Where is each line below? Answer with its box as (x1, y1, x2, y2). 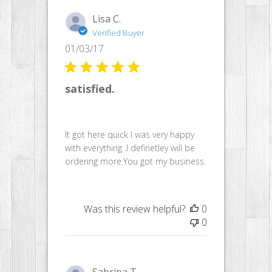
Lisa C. (92, 12, 121, 25)
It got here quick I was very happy (65, 128, 194, 140)
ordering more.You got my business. (65, 155, 206, 167)
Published (103, 41, 148, 55)
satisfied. (65, 81, 115, 96)
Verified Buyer (92, 27, 144, 38)
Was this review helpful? (84, 202, 185, 216)
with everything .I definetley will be (65, 141, 195, 154)
